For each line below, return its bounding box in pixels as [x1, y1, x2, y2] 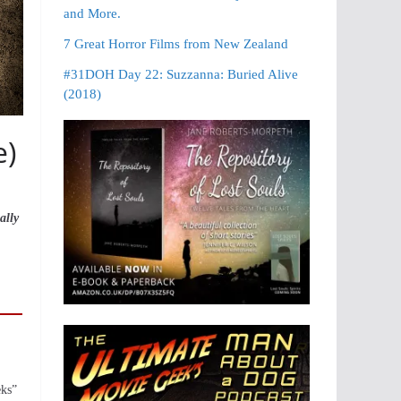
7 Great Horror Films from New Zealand [64, 37, 289, 51]
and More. [64, 6, 122, 21]
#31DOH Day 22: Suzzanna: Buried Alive [64, 67, 299, 81]
